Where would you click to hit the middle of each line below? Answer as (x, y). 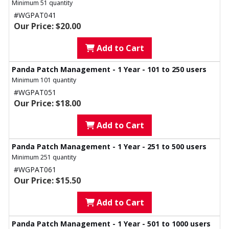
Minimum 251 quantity (44, 157)
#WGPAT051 (35, 93)
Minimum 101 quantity (44, 80)
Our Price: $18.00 (47, 104)
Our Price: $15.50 (47, 181)
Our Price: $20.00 (47, 26)
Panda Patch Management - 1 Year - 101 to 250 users (109, 70)
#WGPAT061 (35, 170)
